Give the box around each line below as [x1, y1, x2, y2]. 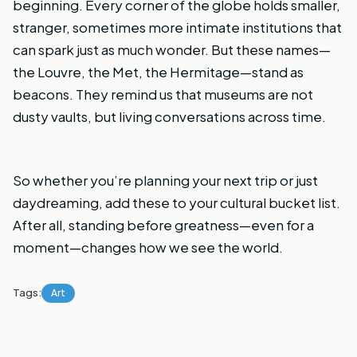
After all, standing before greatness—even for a [13, 215, 314, 233]
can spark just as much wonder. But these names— [13, 40, 331, 58]
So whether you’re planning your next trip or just [13, 171, 318, 189]
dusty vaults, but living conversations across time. [13, 107, 326, 125]
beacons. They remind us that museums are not [13, 84, 313, 103]
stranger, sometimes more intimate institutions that [13, 18, 342, 36]
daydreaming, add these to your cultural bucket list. [13, 193, 340, 211]
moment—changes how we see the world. [13, 237, 283, 256]
